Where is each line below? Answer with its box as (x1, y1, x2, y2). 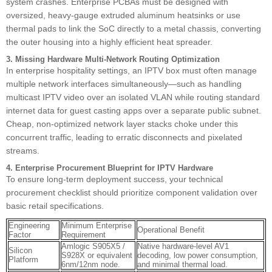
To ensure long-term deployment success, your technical (6, 174, 223, 184)
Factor (8, 229, 31, 239)
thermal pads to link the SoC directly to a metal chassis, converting (6, 23, 261, 33)
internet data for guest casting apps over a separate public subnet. (6, 105, 261, 115)
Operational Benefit (137, 225, 205, 234)
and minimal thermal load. (137, 259, 228, 269)
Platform (8, 254, 38, 264)
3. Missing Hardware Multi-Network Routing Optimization (6, 54, 220, 64)
